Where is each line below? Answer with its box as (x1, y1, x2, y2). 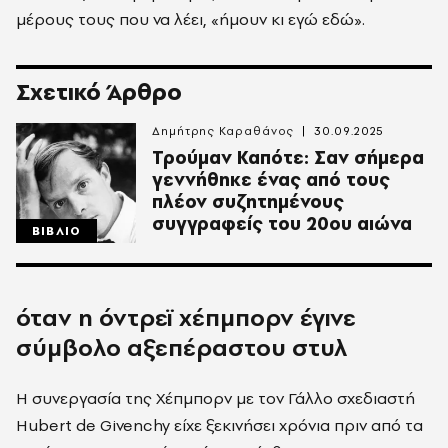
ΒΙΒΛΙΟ (32, 222, 82, 239)
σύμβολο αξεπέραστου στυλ (16, 330, 347, 364)
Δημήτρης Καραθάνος (152, 122, 295, 139)
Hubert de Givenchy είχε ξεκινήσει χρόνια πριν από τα (16, 413, 423, 436)
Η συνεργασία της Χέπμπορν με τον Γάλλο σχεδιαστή (16, 386, 415, 409)
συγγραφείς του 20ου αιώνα (152, 210, 412, 236)
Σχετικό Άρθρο (16, 75, 182, 107)
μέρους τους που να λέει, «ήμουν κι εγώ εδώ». (16, 7, 365, 30)
